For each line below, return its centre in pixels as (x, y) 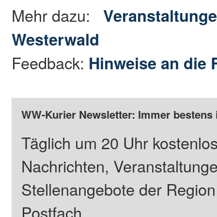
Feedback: (50, 62)
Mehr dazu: (58, 15)
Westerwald (56, 39)
